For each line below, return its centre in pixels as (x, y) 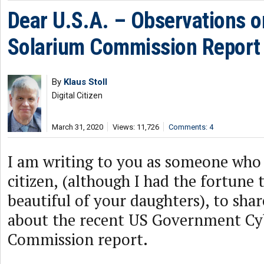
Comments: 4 (191, 127)
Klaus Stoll (85, 82)
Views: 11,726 (136, 127)
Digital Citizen (77, 95)
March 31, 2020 (77, 127)
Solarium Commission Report (134, 47)
